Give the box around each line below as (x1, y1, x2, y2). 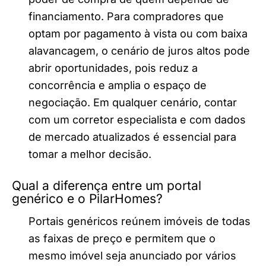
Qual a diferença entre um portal (12, 178, 201, 193)
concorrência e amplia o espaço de (28, 78, 207, 91)
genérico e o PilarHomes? (12, 191, 163, 206)
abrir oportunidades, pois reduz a (28, 61, 198, 74)
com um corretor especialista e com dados (28, 113, 246, 126)
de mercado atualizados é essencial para (28, 130, 236, 143)
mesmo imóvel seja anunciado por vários (28, 249, 236, 262)
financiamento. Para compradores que (28, 9, 224, 23)
